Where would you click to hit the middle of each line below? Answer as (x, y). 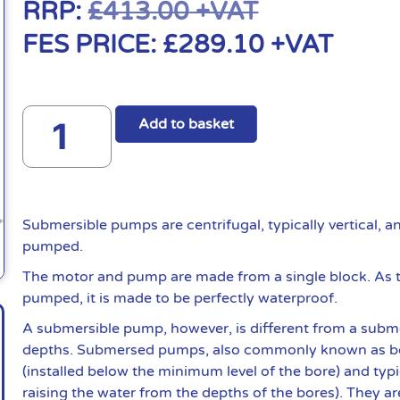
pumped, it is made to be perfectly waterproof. (180, 298)
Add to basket (187, 124)
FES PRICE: (93, 44)
